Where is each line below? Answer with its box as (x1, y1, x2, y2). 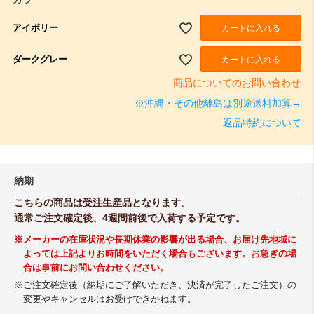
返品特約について (223, 117, 302, 129)
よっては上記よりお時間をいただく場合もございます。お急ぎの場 (22, 249, 296, 259)
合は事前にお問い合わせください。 (22, 263, 169, 273)
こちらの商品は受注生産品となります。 (14, 197, 191, 209)
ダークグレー (12, 53, 67, 64)
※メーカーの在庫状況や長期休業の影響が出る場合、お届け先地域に (14, 235, 296, 245)
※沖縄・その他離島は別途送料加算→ (135, 97, 302, 109)
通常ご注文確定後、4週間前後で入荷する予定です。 (14, 212, 245, 224)
